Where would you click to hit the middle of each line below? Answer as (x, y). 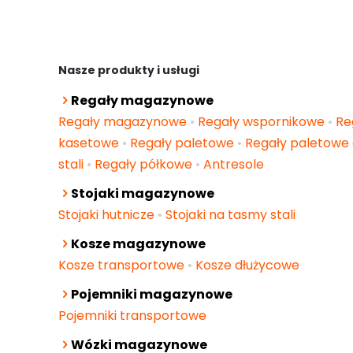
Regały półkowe (143, 164)
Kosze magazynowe (138, 244)
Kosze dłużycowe (247, 265)
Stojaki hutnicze (106, 215)
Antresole (234, 164)
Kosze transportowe (121, 265)
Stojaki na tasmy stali (230, 215)
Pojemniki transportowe (132, 316)
